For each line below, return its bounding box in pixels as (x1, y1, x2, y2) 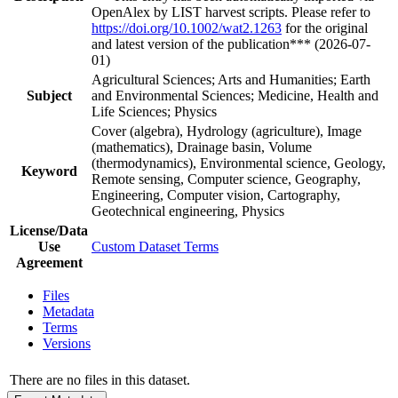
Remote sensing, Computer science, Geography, (92, 171, 361, 187)
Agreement (15, 254, 83, 270)
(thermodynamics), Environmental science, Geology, (92, 155, 386, 171)
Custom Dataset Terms (92, 238, 219, 254)
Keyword (20, 163, 77, 179)
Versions (43, 335, 91, 351)
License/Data (10, 222, 88, 238)
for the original (282, 20, 368, 36)
